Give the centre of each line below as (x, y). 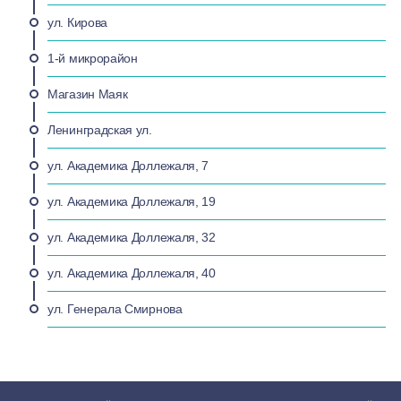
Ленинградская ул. (100, 130)
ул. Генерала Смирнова (115, 309)
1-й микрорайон (93, 59)
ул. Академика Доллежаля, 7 (128, 166)
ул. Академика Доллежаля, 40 (132, 273)
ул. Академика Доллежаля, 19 (132, 202)
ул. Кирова (77, 23)
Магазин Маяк (88, 94)
